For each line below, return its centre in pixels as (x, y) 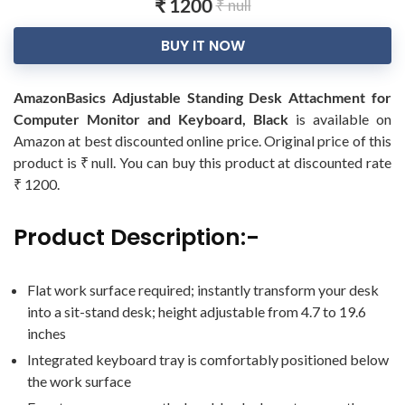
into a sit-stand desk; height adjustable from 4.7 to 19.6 (197, 312)
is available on (340, 119)
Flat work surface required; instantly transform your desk (203, 290)
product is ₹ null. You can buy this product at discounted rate (202, 163)
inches (47, 334)
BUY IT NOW (202, 46)
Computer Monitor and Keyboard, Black (151, 119)
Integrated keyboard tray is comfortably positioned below (208, 360)
